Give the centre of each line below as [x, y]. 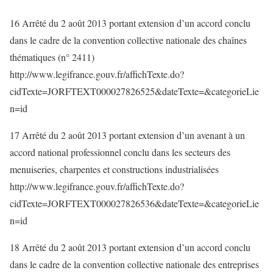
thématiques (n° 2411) [52, 57]
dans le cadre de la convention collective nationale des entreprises [134, 264]
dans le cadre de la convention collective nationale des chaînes [128, 40]
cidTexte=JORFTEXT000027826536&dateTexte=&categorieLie [134, 203]
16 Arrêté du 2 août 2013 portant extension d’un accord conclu [130, 23]
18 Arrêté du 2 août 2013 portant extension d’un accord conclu [130, 247]
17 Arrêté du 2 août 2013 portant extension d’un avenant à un [127, 135]
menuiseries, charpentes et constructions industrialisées [114, 169]
